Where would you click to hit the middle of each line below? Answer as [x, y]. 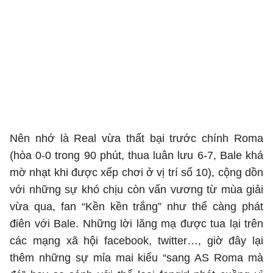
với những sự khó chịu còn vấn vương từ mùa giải [136, 190]
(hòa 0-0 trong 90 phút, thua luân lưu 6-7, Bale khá [136, 155]
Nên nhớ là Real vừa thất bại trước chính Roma [136, 138]
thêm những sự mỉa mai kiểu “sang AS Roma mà [136, 258]
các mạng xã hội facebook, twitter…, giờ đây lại [136, 241]
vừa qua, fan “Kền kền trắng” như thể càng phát [136, 207]
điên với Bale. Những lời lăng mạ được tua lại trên [136, 224]
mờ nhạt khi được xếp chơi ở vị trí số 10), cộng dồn [136, 172]
